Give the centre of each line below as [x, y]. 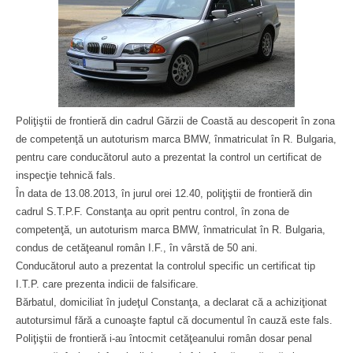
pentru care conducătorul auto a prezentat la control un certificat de [169, 157]
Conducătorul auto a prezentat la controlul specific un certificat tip [165, 266]
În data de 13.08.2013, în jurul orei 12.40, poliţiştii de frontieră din [164, 193]
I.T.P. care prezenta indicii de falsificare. [107, 284]
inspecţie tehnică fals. [66, 175]
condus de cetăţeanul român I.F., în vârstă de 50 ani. [137, 248]
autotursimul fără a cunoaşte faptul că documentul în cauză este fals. [174, 320]
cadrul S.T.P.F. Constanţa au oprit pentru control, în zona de [152, 212]
